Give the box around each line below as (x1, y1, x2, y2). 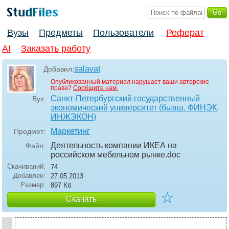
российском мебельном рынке (51, 150, 165, 159)
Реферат (166, 28, 204, 38)
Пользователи (93, 28, 154, 38)
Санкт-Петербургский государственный (51, 94, 200, 103)
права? (51, 84, 73, 92)
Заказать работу (21, 43, 90, 54)
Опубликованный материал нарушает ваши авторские (51, 78, 209, 86)
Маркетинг (51, 127, 90, 136)
